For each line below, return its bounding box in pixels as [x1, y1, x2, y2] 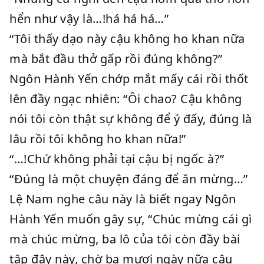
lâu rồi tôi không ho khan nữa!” [9, 131, 186, 147]
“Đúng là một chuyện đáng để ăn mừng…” [9, 171, 248, 187]
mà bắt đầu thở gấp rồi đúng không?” [9, 51, 223, 67]
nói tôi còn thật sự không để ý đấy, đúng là [9, 111, 252, 127]
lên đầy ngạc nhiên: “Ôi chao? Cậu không [9, 91, 242, 107]
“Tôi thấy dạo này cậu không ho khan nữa [9, 31, 245, 47]
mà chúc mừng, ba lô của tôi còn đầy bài [9, 231, 240, 247]
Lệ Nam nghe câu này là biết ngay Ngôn [9, 191, 236, 207]
